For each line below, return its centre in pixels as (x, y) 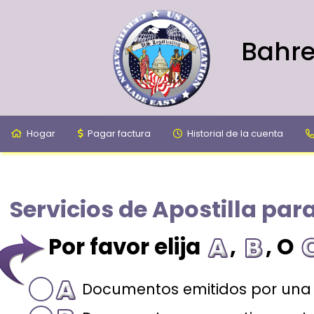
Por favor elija (127, 246)
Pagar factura (118, 133)
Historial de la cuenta (234, 133)
